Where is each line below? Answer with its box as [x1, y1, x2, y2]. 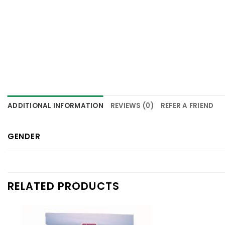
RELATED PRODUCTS [8, 179, 120, 194]
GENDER [8, 131, 41, 142]
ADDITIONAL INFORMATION [8, 101, 103, 111]
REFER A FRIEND [160, 101, 214, 111]
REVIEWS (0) [110, 101, 154, 111]
